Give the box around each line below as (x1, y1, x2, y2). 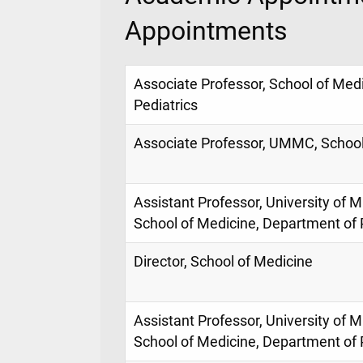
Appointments (125, 15, 288, 46)
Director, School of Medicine (134, 253, 313, 270)
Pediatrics (134, 96, 198, 113)
